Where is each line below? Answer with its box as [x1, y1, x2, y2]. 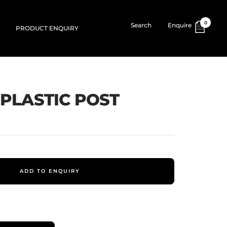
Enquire [168, 21, 192, 29]
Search [131, 21, 152, 29]
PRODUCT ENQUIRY [16, 24, 79, 32]
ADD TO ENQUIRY [19, 168, 80, 174]
